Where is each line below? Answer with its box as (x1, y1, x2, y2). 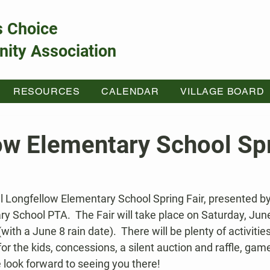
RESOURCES (13, 86, 81, 97)
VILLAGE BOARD (180, 86, 265, 97)
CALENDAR (101, 86, 159, 97)
